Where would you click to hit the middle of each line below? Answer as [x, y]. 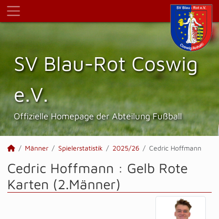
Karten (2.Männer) [64, 184]
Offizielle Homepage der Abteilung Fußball [98, 116]
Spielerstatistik [80, 148]
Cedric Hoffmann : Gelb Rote [98, 168]
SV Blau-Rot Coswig [106, 63]
